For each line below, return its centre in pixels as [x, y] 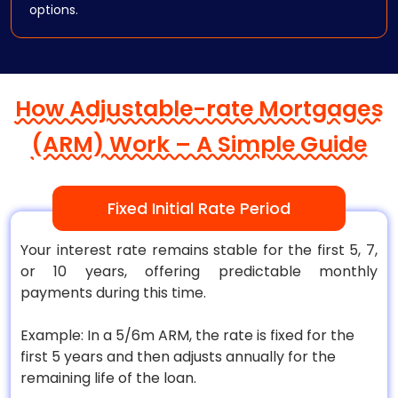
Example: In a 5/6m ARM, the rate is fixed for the [187, 335]
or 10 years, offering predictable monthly [199, 271]
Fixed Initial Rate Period [199, 208]
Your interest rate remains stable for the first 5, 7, [199, 250]
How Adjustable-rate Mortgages [199, 109]
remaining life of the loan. [108, 378]
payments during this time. [113, 293]
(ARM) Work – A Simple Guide [199, 144]
